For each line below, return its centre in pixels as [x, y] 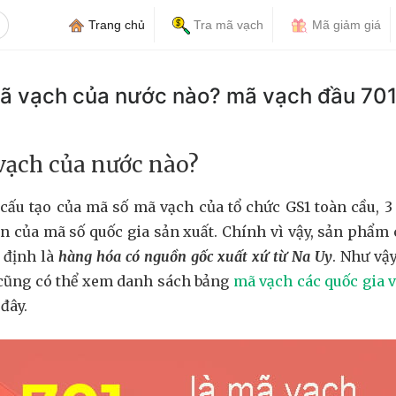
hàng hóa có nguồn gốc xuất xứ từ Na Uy [195, 256]
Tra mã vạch [227, 25]
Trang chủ [115, 25]
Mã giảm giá [345, 25]
